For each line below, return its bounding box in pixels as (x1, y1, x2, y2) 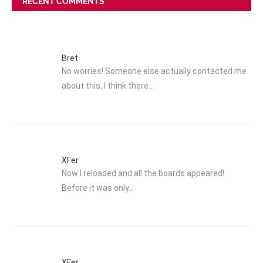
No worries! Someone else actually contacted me (62, 66, 247, 76)
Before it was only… (62, 183, 134, 193)
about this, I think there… (62, 80, 154, 90)
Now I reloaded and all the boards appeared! (62, 168, 224, 178)
